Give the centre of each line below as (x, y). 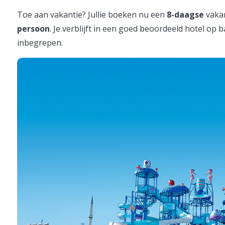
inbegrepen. (40, 42)
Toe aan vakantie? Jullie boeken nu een (92, 14)
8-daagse (185, 14)
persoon (33, 28)
